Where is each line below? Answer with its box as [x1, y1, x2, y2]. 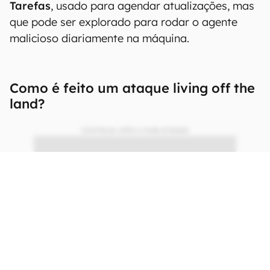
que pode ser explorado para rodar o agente [10, 15, 237, 30]
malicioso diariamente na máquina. [10, 31, 189, 46]
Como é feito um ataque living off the [10, 80, 255, 97]
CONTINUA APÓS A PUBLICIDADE [81, 127, 189, 135]
